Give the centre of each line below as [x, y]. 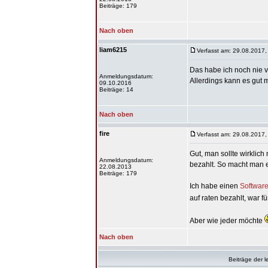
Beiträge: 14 [116, 89]
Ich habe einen [215, 186]
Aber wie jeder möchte [227, 221]
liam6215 [113, 50]
